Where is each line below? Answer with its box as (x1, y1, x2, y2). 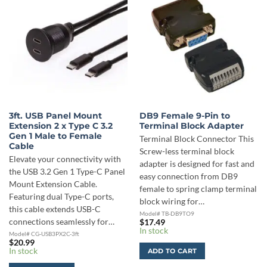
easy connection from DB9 (139, 171, 238, 181)
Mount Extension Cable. (8, 179, 97, 189)
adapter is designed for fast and (139, 159, 254, 169)
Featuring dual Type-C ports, (8, 191, 114, 201)
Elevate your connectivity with (8, 154, 121, 164)
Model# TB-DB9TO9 (139, 209, 194, 217)
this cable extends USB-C (8, 204, 101, 214)
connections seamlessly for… (8, 216, 114, 226)
